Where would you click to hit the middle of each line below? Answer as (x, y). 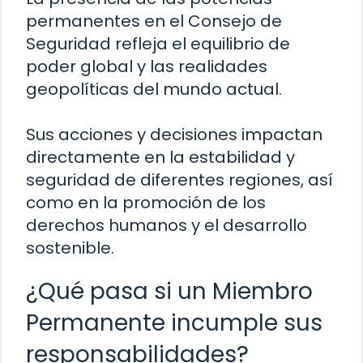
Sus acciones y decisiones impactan (174, 135)
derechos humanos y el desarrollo (167, 226)
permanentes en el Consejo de (154, 21)
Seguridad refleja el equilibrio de (158, 44)
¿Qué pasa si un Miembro (169, 292)
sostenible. (70, 248)
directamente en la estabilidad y (160, 158)
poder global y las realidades (147, 67)
